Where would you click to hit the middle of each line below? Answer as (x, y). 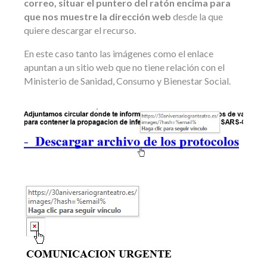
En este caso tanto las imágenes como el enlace (119, 53)
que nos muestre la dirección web (97, 16)
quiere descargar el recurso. (80, 30)
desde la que (197, 16)
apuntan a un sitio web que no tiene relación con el (124, 67)
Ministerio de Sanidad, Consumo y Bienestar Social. (127, 80)
